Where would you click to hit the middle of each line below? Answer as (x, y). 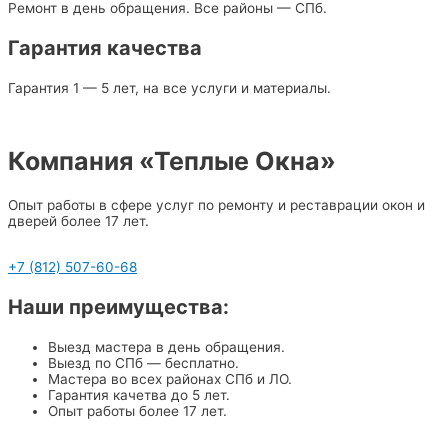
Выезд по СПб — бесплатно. (143, 362)
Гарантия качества (105, 47)
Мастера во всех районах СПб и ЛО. (170, 378)
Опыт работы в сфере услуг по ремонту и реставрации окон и (216, 205)
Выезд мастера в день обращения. (166, 346)
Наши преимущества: (118, 306)
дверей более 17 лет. (78, 221)
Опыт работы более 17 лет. (137, 410)
